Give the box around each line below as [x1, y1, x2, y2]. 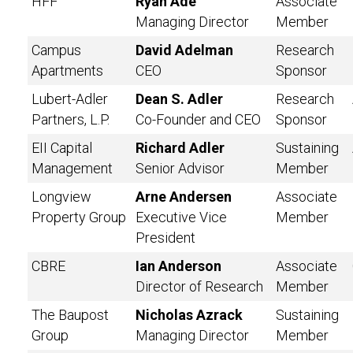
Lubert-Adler [32, 91, 108, 107]
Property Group [32, 209, 126, 225]
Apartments [32, 62, 103, 79]
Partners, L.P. [32, 111, 110, 128]
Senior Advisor [136, 160, 225, 176]
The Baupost [32, 307, 109, 323]
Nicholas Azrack [136, 307, 243, 323]
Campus [32, 42, 81, 58]
